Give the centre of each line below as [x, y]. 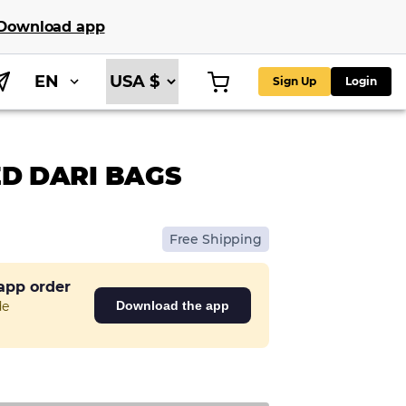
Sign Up [295, 81]
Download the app [172, 305]
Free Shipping [215, 239]
